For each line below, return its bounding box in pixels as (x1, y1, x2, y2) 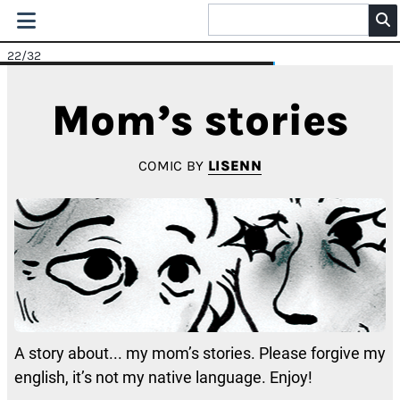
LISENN (207, 156, 262, 174)
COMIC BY (138, 156, 208, 174)
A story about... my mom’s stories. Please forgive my (14, 343, 386, 362)
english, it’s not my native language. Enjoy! (14, 367, 312, 387)
